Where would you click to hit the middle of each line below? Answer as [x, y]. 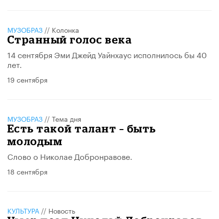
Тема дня [66, 119]
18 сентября [27, 171]
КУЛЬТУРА [23, 210]
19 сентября [27, 79]
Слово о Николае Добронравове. [70, 156]
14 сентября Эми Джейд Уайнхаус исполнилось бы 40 [107, 54]
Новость [62, 210]
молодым [35, 141]
